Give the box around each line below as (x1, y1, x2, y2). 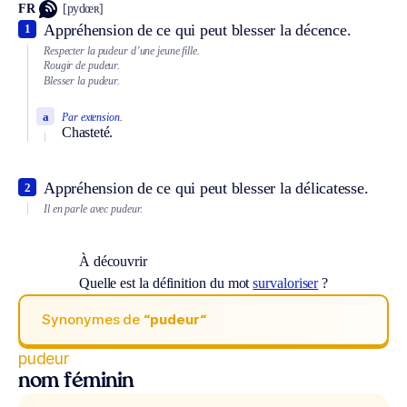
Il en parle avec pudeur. (44, 203, 144, 216)
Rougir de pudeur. (44, 59, 121, 73)
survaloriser (253, 274, 319, 291)
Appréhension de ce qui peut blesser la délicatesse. (44, 179, 369, 198)
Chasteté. (62, 124, 114, 141)
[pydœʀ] (63, 2, 104, 16)
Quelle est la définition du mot (78, 274, 253, 291)
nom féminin (18, 372, 134, 392)
